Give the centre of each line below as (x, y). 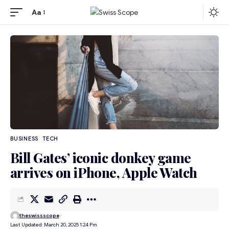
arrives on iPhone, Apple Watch (104, 172)
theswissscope (39, 216)
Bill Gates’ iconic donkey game (101, 157)
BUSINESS (25, 138)
